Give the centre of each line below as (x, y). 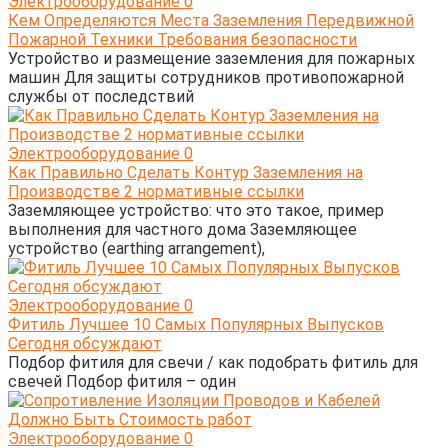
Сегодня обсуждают (85, 343)
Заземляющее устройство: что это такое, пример (196, 210)
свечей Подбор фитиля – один (122, 381)
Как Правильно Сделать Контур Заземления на (185, 172)
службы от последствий (101, 96)
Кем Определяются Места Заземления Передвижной (211, 20)
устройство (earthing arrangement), (136, 248)
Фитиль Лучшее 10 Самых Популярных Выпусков (196, 324)
